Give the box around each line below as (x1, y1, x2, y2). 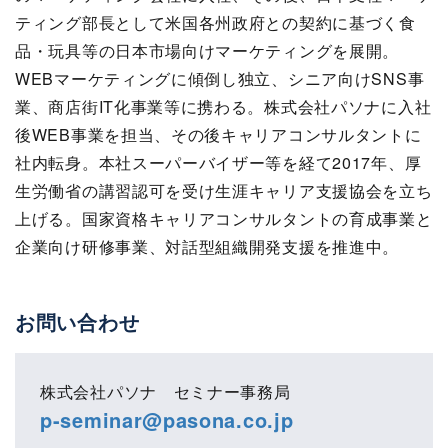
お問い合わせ (15, 306, 140, 336)
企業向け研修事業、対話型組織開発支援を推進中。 (15, 234, 400, 258)
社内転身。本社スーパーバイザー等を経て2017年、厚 (15, 150, 422, 174)
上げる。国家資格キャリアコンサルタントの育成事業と (15, 206, 433, 230)
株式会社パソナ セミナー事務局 (40, 379, 291, 403)
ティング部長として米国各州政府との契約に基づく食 (15, 10, 416, 34)
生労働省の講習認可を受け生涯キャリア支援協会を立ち (15, 178, 433, 202)
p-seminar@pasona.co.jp (40, 404, 294, 434)
